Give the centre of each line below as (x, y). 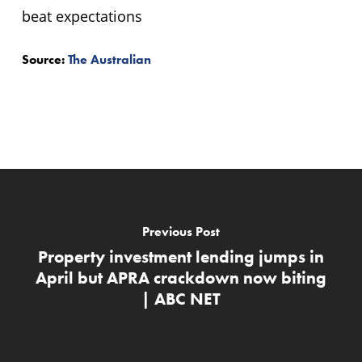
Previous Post (181, 231)
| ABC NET (181, 298)
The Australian (109, 59)
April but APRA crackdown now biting (181, 277)
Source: (44, 59)
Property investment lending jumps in (181, 256)
